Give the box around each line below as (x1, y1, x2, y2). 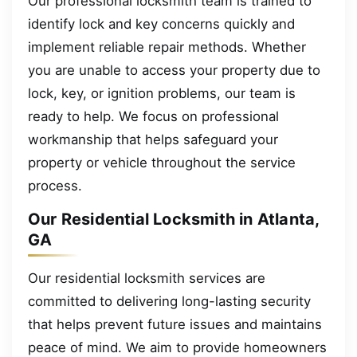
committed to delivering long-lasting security (28, 293, 311, 310)
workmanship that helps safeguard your (28, 131, 278, 148)
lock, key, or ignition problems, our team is (28, 85, 296, 102)
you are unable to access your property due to (28, 62, 320, 79)
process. (28, 178, 82, 194)
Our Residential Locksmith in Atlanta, (28, 210, 320, 229)
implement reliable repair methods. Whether (28, 39, 306, 56)
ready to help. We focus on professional (28, 108, 279, 125)
